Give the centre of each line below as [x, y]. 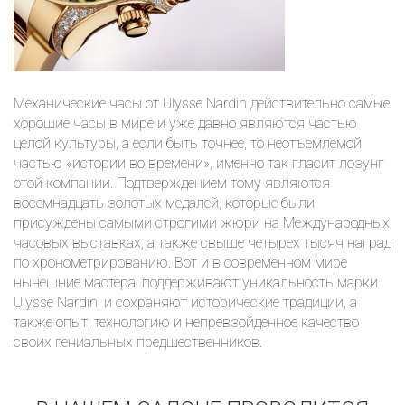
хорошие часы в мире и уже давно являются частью [185, 123]
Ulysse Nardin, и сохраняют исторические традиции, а [185, 302]
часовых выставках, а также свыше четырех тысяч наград [202, 242]
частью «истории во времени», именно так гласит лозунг [199, 163]
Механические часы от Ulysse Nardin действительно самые [202, 103]
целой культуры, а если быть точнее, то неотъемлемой [188, 143]
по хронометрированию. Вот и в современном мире [180, 262]
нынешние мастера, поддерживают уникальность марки [196, 282]
